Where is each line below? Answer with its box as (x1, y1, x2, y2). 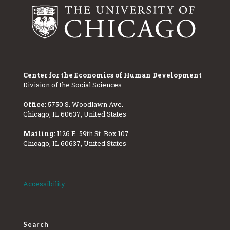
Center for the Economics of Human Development (23, 70, 202, 80)
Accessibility (23, 179, 65, 188)
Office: (23, 99, 46, 109)
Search (23, 220, 49, 228)
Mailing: (23, 128, 55, 138)
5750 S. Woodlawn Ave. (46, 99, 123, 109)
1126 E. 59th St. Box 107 (55, 128, 129, 138)
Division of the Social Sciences (23, 80, 122, 89)
